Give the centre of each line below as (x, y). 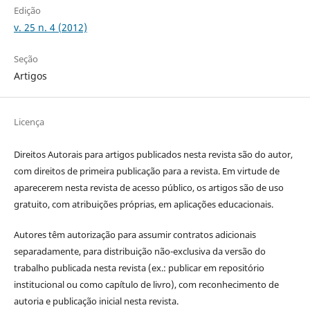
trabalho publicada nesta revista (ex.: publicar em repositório (139, 268)
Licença (29, 122)
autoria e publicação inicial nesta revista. (96, 301)
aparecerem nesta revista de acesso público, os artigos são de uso (148, 188)
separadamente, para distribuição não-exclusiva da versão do (139, 252)
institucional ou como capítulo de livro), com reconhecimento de (146, 285)
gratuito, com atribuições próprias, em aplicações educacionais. (144, 204)
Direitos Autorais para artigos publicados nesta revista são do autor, (153, 155)
